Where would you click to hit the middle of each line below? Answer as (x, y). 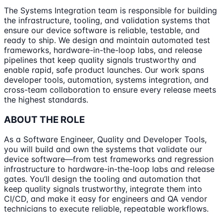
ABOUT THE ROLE (44, 119)
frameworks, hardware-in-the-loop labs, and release (103, 50)
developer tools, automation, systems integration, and (106, 80)
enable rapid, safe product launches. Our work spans (104, 70)
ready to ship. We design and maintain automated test (107, 40)
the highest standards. (46, 99)
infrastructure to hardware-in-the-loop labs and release (109, 169)
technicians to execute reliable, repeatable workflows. (106, 209)
